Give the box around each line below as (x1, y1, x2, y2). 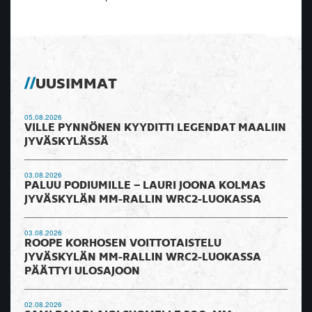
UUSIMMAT (36, 76, 117, 92)
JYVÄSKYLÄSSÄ (24, 136, 109, 148)
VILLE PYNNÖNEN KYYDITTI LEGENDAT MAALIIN (24, 122, 286, 134)
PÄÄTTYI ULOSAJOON (24, 265, 140, 277)
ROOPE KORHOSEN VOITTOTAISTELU (24, 237, 221, 249)
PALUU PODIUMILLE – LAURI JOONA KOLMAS (24, 180, 265, 192)
